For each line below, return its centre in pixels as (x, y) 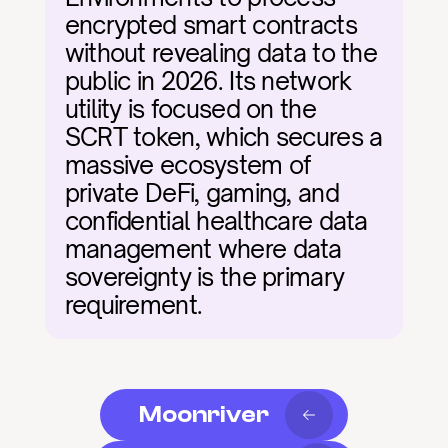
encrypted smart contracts (210, 25)
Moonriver (204, 414)
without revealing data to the (220, 53)
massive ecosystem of (187, 165)
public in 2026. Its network (208, 81)
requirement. (133, 305)
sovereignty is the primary (204, 277)
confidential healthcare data (216, 221)
